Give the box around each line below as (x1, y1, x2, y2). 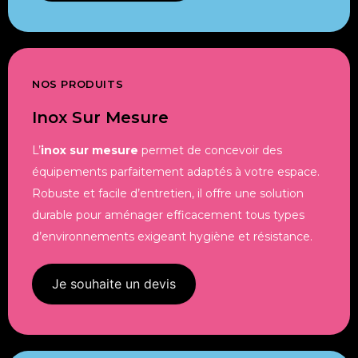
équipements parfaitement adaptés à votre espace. (32, 164, 320, 179)
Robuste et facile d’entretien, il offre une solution (32, 185, 304, 201)
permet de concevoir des (138, 142, 282, 157)
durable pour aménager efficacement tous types (32, 207, 304, 222)
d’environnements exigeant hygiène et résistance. (32, 229, 312, 244)
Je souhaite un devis (52, 275, 176, 292)
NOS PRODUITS (32, 77, 124, 90)
